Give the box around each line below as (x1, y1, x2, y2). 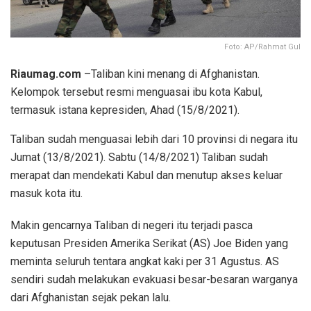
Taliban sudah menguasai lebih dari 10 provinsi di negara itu (10, 132, 298, 146)
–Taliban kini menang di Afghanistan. (81, 67, 260, 81)
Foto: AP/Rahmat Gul (224, 42, 301, 51)
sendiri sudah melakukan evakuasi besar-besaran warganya (10, 272, 298, 286)
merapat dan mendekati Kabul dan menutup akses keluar (10, 168, 283, 182)
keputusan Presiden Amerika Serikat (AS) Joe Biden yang (10, 236, 288, 250)
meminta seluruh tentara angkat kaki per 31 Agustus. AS (10, 254, 279, 268)
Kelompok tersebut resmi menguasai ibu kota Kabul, (10, 85, 262, 99)
